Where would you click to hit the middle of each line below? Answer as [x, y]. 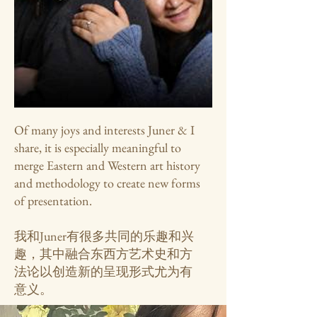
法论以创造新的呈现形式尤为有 [103, 271]
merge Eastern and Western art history [107, 165]
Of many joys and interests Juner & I [104, 130]
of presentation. [53, 201]
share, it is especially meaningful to [98, 148]
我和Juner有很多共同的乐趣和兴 [104, 236]
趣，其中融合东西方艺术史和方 [103, 254]
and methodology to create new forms [107, 183]
